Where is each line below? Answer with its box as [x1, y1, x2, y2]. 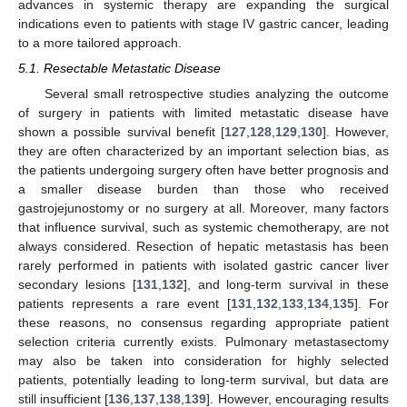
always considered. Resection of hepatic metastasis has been [18, 238, 389, 253]
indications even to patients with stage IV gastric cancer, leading [18, 15, 389, 31]
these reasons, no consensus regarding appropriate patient [18, 314, 389, 330]
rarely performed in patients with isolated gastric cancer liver [18, 257, 389, 273]
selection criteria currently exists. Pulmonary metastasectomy [18, 333, 389, 349]
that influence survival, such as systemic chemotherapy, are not [18, 219, 389, 234]
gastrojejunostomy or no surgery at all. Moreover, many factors [18, 200, 389, 215]
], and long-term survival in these [183, 276, 390, 292]
